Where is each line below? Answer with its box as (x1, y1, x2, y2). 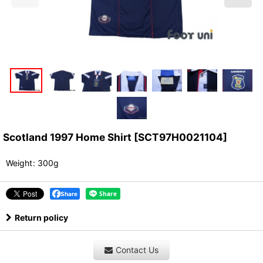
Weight (6, 158, 32, 168)
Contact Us (116, 245, 159, 255)
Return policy (15, 213, 68, 223)
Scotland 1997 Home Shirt (3, 131, 131, 144)
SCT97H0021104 (138, 131, 223, 144)
